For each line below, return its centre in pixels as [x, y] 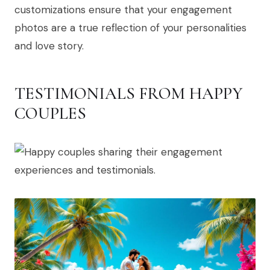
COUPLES [50, 113]
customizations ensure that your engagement [123, 9]
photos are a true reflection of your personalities [130, 27]
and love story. [49, 46]
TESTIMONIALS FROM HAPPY [129, 93]
